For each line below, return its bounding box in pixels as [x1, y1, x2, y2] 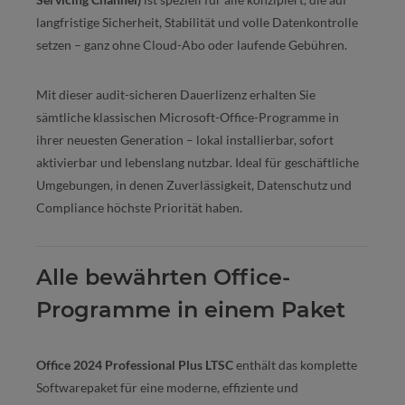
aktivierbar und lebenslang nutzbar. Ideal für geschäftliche [36, 155, 359, 171]
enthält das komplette [233, 357, 357, 373]
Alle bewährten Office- [36, 264, 290, 291]
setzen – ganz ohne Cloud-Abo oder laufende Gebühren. [36, 37, 347, 53]
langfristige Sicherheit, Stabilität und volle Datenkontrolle [36, 14, 358, 31]
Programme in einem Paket [36, 297, 345, 324]
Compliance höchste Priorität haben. [36, 200, 242, 216]
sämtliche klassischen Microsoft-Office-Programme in [36, 109, 339, 126]
